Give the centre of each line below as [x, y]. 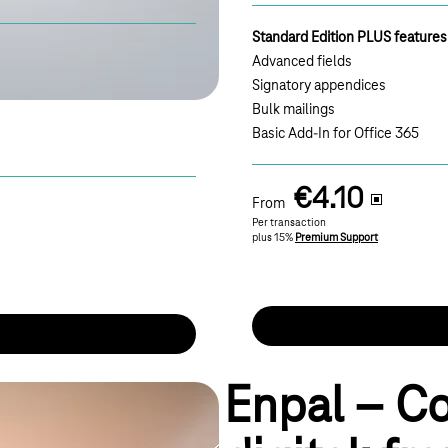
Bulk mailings [293, 110]
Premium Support [336, 238]
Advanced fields [302, 62]
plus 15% [273, 238]
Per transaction [289, 223]
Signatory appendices [319, 86]
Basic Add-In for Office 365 [335, 134]
